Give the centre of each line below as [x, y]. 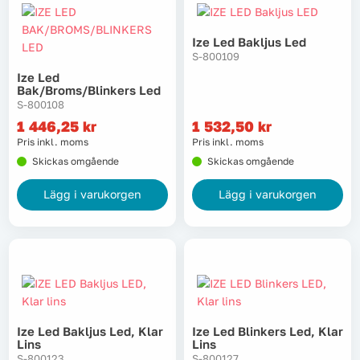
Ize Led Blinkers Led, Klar [268, 331]
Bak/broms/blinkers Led [89, 90]
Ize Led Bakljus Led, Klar [90, 331]
